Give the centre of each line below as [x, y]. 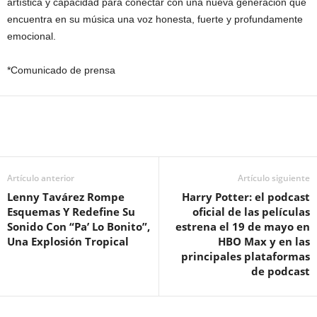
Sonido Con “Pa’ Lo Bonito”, [79, 226]
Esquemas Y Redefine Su [71, 212]
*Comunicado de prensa [61, 70]
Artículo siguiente [274, 178]
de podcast [281, 271]
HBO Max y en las [264, 241]
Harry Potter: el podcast [246, 197]
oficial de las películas [251, 212]
